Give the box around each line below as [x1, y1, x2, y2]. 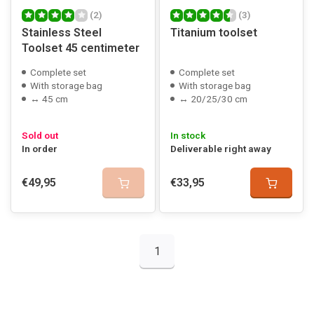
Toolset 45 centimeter [22, 41, 139, 55]
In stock [170, 130, 205, 141]
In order [22, 143, 57, 154]
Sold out [22, 130, 58, 141]
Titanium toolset [170, 26, 257, 39]
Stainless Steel [22, 26, 102, 39]
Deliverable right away [170, 143, 271, 154]
